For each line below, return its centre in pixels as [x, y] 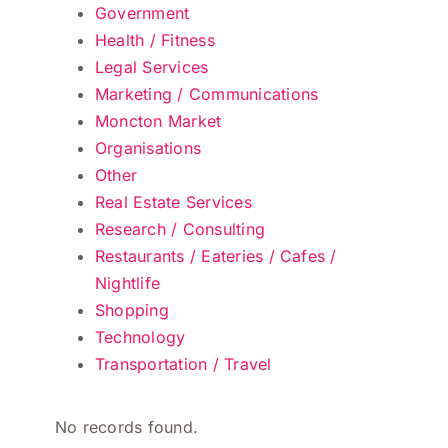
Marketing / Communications [206, 94]
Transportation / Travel [183, 364]
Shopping [131, 310]
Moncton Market [158, 121]
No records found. [126, 427]
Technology [140, 337]
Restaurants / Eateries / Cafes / [215, 256]
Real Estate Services [173, 202]
